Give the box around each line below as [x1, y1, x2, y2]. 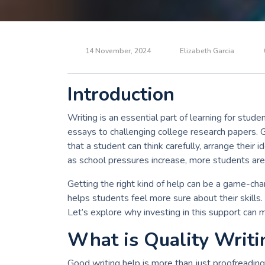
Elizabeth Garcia [180, 46, 234, 56]
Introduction [67, 82, 174, 108]
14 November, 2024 [85, 46, 151, 56]
